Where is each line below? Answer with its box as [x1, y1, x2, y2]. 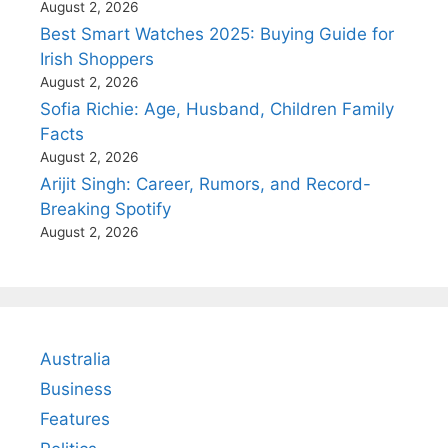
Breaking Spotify [40, 198, 171, 219]
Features [40, 408, 110, 429]
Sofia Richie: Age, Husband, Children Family [40, 98, 394, 119]
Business [40, 378, 112, 399]
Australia [40, 348, 111, 369]
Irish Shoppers [40, 48, 154, 69]
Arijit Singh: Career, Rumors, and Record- [40, 173, 371, 194]
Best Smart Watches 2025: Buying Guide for [40, 23, 394, 44]
